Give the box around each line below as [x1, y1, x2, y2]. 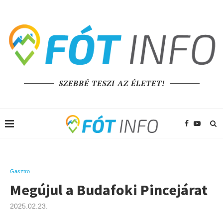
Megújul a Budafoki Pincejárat [10, 180, 208, 199]
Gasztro [10, 168, 30, 174]
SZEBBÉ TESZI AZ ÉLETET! [58, 78, 165, 88]
